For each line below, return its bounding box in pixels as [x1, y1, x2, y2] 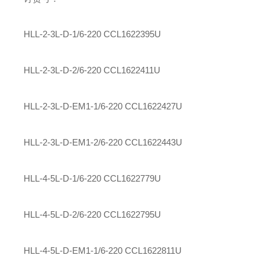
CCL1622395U [104, 28, 161, 39]
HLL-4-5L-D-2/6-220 [24, 209, 101, 219]
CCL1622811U [125, 245, 182, 256]
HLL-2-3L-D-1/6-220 [24, 28, 101, 39]
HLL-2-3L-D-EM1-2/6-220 [24, 137, 122, 147]
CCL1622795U [104, 209, 161, 219]
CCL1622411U [104, 64, 160, 75]
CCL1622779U [104, 173, 161, 183]
